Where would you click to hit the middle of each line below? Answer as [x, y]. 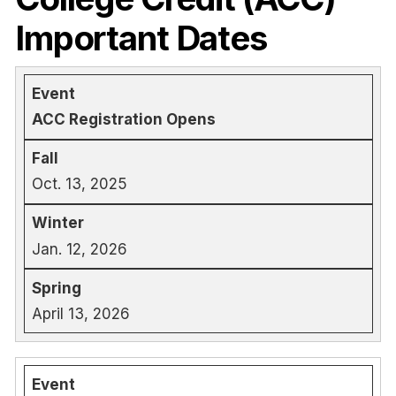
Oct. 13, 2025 [80, 184]
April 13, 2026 [81, 313]
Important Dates [141, 38]
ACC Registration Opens [124, 120]
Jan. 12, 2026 [80, 249]
